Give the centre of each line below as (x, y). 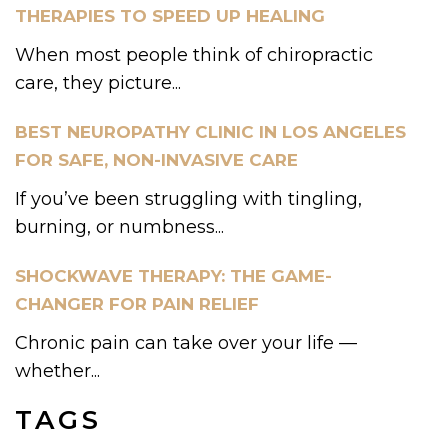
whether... (57, 371)
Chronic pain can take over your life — (186, 343)
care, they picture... (98, 83)
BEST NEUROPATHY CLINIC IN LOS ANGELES (210, 132)
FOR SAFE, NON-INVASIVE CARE (156, 160)
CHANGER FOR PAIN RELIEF (137, 304)
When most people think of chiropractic (194, 55)
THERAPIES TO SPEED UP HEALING (170, 16)
